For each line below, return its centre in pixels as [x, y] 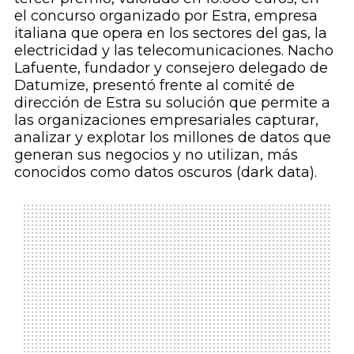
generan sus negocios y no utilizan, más [156, 154]
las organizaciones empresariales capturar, [166, 120]
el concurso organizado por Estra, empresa [166, 15]
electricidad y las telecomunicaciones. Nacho [173, 50]
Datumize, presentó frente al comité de [154, 85]
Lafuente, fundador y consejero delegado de [171, 68]
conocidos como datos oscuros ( [127, 172]
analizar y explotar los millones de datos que [172, 137]
